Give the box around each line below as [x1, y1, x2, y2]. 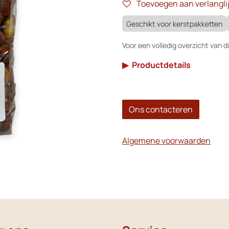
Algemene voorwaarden [122, 134, 211, 146]
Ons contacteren [129, 103, 193, 115]
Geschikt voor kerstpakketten [126, 18, 222, 29]
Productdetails [132, 59, 191, 71]
